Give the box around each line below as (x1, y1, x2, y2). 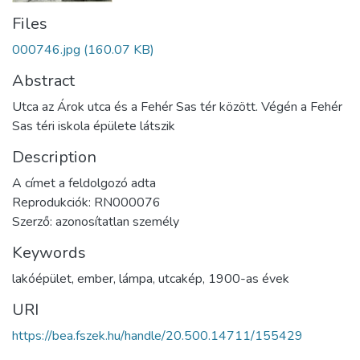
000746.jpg (12, 40, 80, 59)
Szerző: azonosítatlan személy (12, 212, 179, 231)
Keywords (12, 241, 86, 264)
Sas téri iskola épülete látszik (12, 117, 175, 135)
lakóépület (12, 269, 72, 288)
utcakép (158, 269, 202, 288)
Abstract (12, 69, 75, 92)
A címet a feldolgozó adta (12, 174, 156, 192)
